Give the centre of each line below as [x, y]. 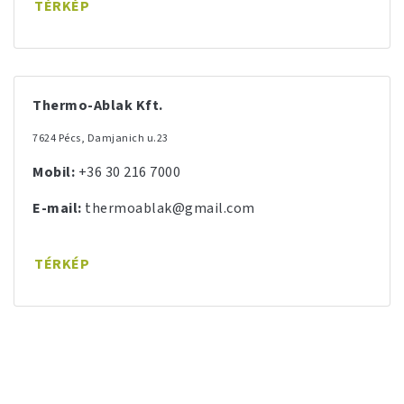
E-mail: [57, 208]
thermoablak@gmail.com [170, 208]
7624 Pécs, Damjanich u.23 [101, 138]
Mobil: [54, 172]
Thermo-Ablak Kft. [98, 106]
